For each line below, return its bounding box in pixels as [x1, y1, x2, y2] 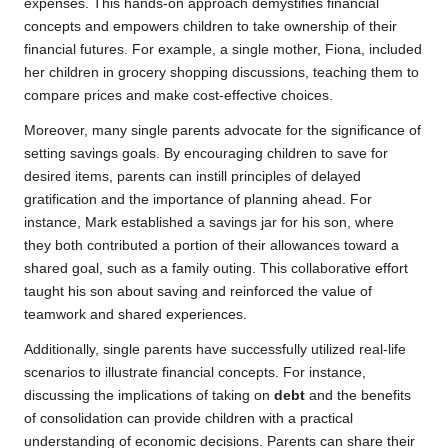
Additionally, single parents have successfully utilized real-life [24, 342, 406, 358]
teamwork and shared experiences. [24, 307, 247, 323]
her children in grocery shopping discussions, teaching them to [24, 65, 419, 81]
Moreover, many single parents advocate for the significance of [24, 123, 421, 139]
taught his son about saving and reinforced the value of [24, 284, 372, 300]
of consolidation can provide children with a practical [24, 411, 353, 427]
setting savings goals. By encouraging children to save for [24, 146, 388, 162]
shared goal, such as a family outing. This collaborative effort [24, 261, 408, 277]
